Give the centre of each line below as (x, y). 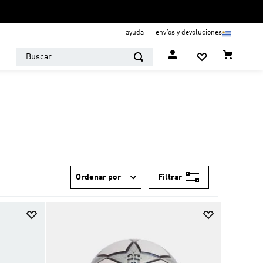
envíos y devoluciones (189, 33)
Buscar (31, 52)
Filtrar (170, 177)
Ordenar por (98, 177)
